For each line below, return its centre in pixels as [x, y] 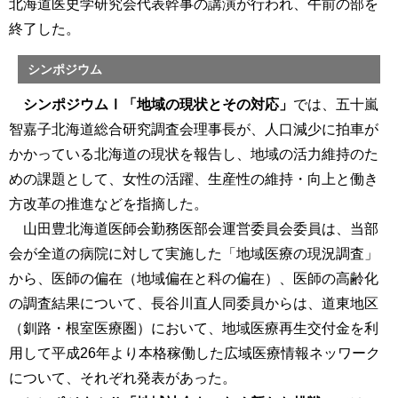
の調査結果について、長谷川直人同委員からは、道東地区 [194, 304]
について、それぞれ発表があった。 [123, 378]
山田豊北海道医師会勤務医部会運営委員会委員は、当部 [194, 229]
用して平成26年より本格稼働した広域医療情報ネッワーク [195, 354]
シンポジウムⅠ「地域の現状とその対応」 [158, 105]
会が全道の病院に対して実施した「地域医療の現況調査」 [194, 254]
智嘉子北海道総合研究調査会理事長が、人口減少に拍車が [194, 130]
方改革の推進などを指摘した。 [108, 204]
